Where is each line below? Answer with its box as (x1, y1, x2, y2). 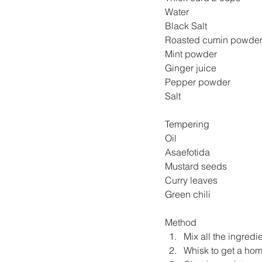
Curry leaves (165, 174, 248, 186)
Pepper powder (165, 75, 233, 88)
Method (165, 216, 196, 228)
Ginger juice (165, 61, 219, 74)
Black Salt (165, 19, 209, 32)
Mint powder (165, 47, 219, 60)
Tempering (165, 118, 209, 130)
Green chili (165, 188, 248, 200)
